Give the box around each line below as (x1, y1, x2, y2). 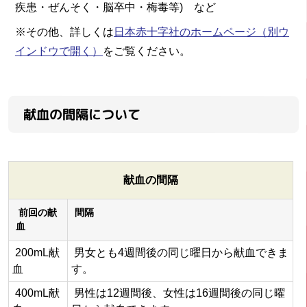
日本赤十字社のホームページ (114, 25, 256, 38)
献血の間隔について (23, 104, 141, 123)
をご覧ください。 (103, 45, 191, 57)
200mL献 (12, 246, 60, 258)
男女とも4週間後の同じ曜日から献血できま (71, 246, 288, 258)
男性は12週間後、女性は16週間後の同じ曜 (71, 286, 285, 299)
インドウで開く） (15, 45, 103, 57)
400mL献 (12, 286, 60, 299)
